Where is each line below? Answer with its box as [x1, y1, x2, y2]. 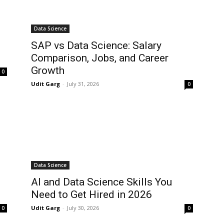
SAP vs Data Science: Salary [31, 39, 161, 52]
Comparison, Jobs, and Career [31, 52, 168, 64]
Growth [31, 64, 64, 77]
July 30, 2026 [67, 204, 99, 212]
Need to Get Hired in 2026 [31, 188, 152, 201]
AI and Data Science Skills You [31, 176, 172, 188]
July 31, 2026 [67, 80, 99, 88]
